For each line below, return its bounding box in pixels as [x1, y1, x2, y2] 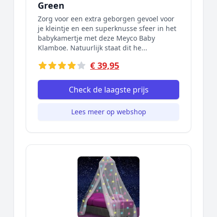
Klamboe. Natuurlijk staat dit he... [38, 43, 147, 52]
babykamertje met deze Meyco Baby [38, 33, 155, 43]
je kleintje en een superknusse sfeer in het [38, 24, 176, 33]
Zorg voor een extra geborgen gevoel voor [38, 14, 174, 23]
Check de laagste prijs [68, 84, 149, 95]
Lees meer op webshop [71, 107, 146, 116]
